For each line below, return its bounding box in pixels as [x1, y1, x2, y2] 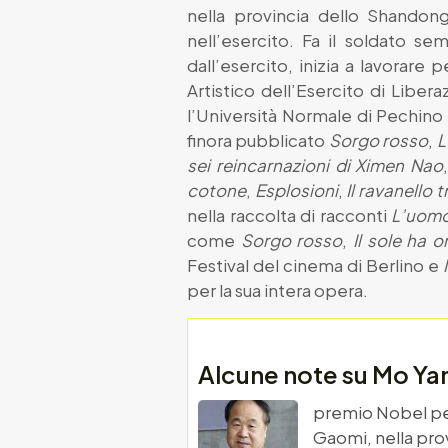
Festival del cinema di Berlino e [187, 253, 443, 276]
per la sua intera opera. [187, 278, 368, 301]
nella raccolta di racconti [187, 203, 392, 226]
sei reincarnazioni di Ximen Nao [187, 153, 444, 176]
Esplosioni [254, 178, 338, 201]
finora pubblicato [187, 128, 329, 151]
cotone [187, 178, 246, 201]
